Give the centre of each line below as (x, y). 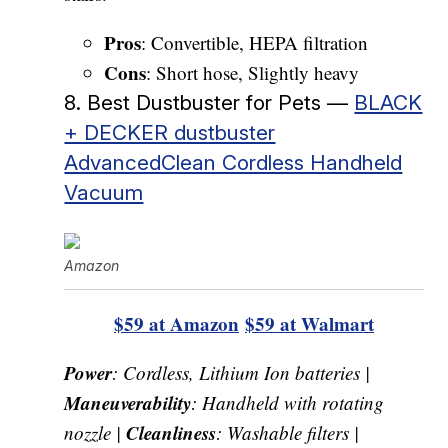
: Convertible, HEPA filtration (255, 42)
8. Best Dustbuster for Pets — (209, 102)
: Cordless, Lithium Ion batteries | (241, 372)
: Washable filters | (288, 432)
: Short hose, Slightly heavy (253, 72)
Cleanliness (171, 432)
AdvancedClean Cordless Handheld (233, 162)
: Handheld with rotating (288, 402)
